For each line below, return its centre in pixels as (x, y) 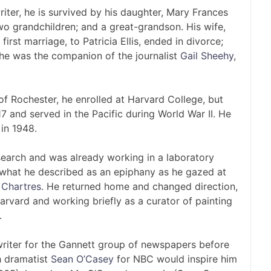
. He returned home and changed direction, (139, 187)
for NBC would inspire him (175, 259)
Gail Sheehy (207, 56)
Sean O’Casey (82, 259)
